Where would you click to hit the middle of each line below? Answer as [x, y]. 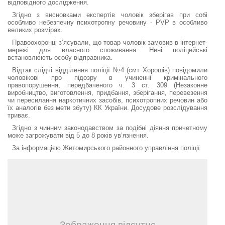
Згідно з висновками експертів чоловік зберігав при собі [110, 15]
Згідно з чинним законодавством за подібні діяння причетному [110, 128]
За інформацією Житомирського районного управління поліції [106, 148]
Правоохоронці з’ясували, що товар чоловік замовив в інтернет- [110, 42]
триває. [19, 115]
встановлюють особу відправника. [60, 58]
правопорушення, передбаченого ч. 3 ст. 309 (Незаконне [107, 85]
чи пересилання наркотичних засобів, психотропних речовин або [107, 100]
